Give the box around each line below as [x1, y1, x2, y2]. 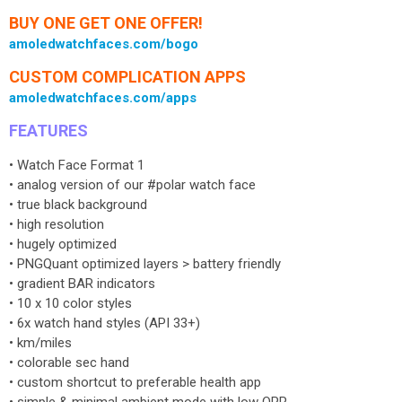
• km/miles [9, 335, 72, 351]
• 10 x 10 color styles [9, 295, 132, 311]
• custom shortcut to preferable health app [9, 374, 261, 390]
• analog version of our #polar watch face [9, 177, 256, 193]
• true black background [9, 197, 147, 213]
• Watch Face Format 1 [9, 157, 144, 173]
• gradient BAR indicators [9, 275, 155, 292]
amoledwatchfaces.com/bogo [9, 36, 198, 52]
